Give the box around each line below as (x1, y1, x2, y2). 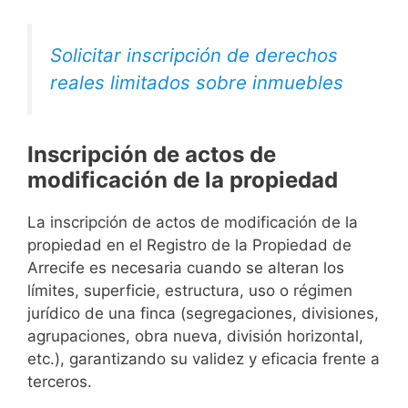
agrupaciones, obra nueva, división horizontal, (27, 327, 363, 346)
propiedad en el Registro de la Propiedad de (27, 236, 352, 255)
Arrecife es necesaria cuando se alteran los (27, 259, 344, 278)
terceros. (27, 372, 92, 392)
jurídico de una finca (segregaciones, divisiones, (27, 304, 379, 323)
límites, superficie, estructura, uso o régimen (27, 281, 352, 301)
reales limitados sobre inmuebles (50, 70, 343, 94)
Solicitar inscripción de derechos (50, 43, 338, 66)
